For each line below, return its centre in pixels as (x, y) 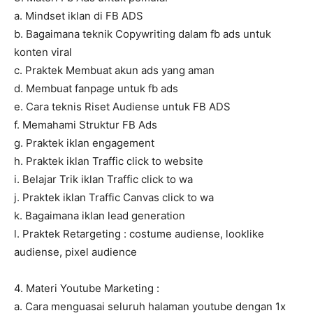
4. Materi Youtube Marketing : (87, 289)
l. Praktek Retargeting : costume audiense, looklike (139, 234)
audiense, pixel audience (75, 252)
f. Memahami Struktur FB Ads (86, 125)
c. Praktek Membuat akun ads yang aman (114, 71)
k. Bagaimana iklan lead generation (100, 216)
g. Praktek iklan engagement (84, 143)
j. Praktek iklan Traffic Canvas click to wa (114, 198)
